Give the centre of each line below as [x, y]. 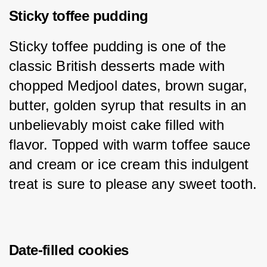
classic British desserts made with [119, 66]
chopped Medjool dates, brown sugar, [131, 85]
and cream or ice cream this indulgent [131, 164]
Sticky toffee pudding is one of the [120, 46]
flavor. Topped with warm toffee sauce [132, 144]
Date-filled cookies [69, 250]
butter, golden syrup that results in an [130, 105]
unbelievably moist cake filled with [119, 125]
